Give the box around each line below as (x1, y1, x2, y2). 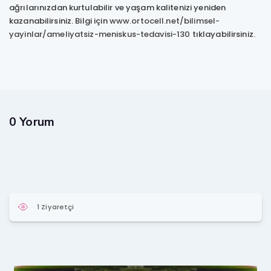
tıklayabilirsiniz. (190, 28, 255, 40)
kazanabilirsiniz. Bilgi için (9, 15, 109, 27)
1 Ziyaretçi (37, 201, 74, 212)
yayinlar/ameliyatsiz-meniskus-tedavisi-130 (9, 28, 191, 40)
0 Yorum (9, 113, 54, 130)
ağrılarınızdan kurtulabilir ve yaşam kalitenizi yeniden (9, 1, 226, 13)
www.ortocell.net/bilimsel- (109, 15, 220, 27)
